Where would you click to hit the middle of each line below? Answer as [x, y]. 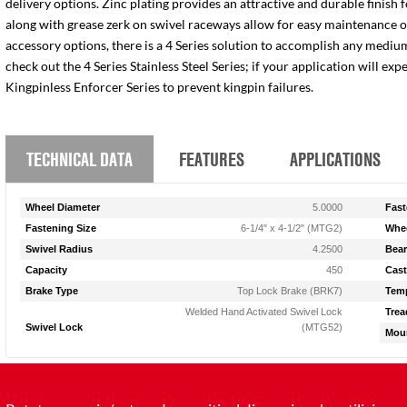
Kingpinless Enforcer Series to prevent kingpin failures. [160, 87]
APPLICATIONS [336, 159]
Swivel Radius [60, 249]
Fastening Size [61, 228]
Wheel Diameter [63, 207]
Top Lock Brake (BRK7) [290, 291]
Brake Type [52, 291]
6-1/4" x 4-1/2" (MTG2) [292, 228]
